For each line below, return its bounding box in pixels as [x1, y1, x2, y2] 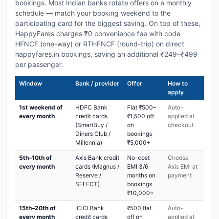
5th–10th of [19, 154, 52, 161]
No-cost [127, 154, 150, 161]
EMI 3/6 [127, 163, 148, 170]
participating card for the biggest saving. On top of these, [15, 19, 200, 27]
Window [19, 80, 42, 87]
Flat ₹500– [127, 104, 156, 111]
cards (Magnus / [75, 163, 119, 170]
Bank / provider [75, 80, 119, 87]
